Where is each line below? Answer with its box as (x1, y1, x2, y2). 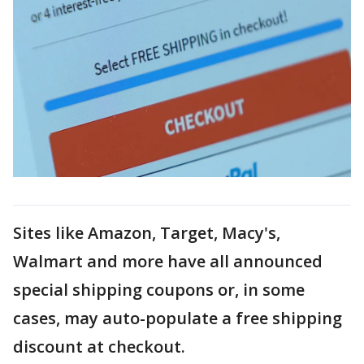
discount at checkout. (13, 335, 185, 357)
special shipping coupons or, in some (13, 278, 305, 301)
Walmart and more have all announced (13, 249, 323, 272)
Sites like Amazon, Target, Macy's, (13, 221, 280, 244)
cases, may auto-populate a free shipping (13, 306, 342, 329)
